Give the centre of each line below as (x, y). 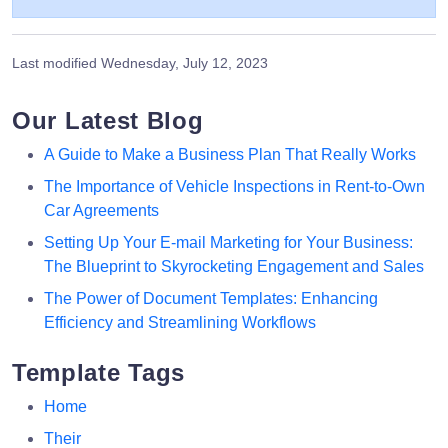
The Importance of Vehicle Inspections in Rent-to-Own (234, 186)
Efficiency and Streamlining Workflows (180, 322)
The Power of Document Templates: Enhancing (211, 298)
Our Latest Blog (108, 120)
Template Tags (99, 372)
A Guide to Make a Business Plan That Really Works (230, 154)
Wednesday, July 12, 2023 (184, 62)
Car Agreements (101, 210)
